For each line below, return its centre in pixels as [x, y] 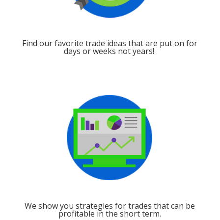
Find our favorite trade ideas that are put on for [110, 43]
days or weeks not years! [110, 51]
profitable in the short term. [110, 214]
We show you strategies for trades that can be [110, 206]
